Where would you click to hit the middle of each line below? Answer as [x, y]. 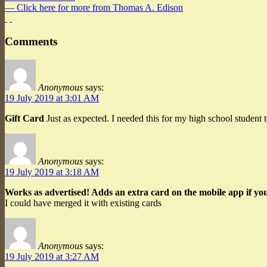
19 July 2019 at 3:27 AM [52, 256]
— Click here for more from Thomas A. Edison [94, 8]
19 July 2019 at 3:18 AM [52, 172]
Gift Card [24, 118]
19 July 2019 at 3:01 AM [52, 98]
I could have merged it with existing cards [83, 203]
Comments [31, 41]
